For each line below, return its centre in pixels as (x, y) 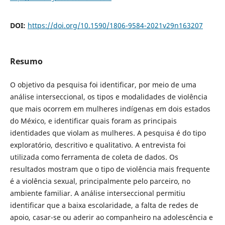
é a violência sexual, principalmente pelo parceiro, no (100, 181)
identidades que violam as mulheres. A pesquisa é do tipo (108, 133)
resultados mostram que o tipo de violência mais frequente (110, 169)
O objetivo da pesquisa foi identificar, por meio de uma (103, 84)
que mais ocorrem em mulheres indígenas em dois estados (110, 108)
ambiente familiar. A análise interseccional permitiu (97, 193)
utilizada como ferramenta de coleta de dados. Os (94, 157)
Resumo (26, 61)
